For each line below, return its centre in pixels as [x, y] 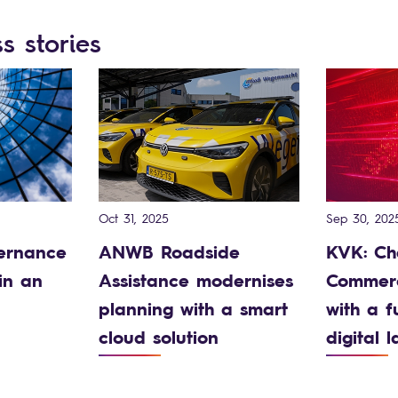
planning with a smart [194, 308]
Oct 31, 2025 [134, 218]
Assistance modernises [196, 280]
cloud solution [159, 337]
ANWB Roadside [170, 251]
